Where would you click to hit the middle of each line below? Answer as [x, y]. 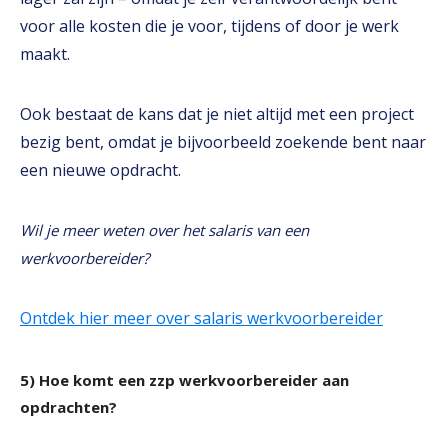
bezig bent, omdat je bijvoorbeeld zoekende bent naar [223, 142]
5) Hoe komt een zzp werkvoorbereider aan [184, 380]
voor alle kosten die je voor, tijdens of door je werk [209, 26]
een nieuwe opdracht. [100, 170]
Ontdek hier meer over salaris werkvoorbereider [201, 318]
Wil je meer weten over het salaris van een [164, 230]
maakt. [45, 54]
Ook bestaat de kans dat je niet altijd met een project [217, 114]
